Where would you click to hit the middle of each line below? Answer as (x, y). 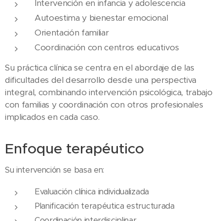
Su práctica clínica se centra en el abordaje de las (100, 67)
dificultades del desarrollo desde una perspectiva (101, 80)
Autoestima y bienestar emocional (101, 18)
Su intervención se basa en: (55, 170)
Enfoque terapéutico (74, 148)
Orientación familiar (72, 32)
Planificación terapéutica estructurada (105, 206)
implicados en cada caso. (54, 117)
